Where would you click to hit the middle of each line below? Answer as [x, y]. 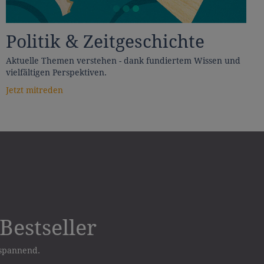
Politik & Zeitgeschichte [105, 42]
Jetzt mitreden [34, 90]
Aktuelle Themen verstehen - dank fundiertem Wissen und [123, 61]
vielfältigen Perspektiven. [56, 73]
